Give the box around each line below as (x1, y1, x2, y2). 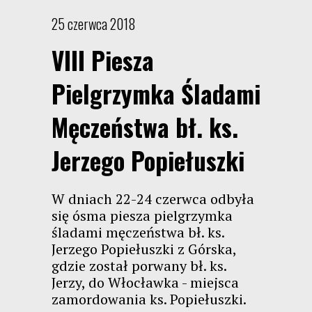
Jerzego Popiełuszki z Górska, (52, 240, 236, 258)
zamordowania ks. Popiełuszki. (52, 290, 247, 309)
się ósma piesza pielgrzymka (52, 206, 233, 225)
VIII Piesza (52, 42, 154, 78)
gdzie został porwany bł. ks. (52, 256, 226, 275)
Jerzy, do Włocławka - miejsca (52, 273, 239, 292)
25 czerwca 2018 (52, 13, 136, 34)
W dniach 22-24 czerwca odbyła (52, 189, 254, 208)
